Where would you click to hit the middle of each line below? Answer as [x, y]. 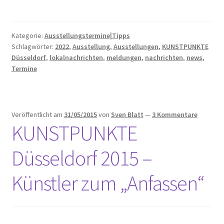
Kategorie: [28, 35]
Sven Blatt [127, 114]
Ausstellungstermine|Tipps [87, 35]
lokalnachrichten [76, 57]
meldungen [124, 57]
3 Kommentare [174, 114]
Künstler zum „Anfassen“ [108, 183]
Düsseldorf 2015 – [81, 158]
